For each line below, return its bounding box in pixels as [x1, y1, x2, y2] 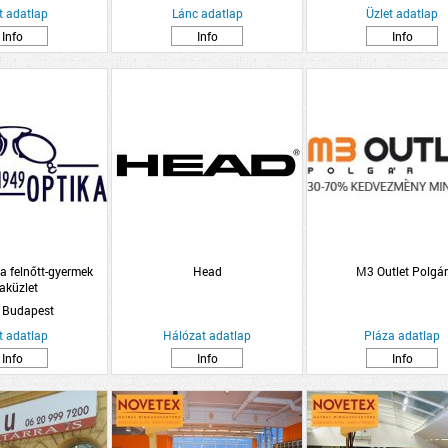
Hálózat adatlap [163, 327, 251, 343]
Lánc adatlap [171, 5, 243, 21]
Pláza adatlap [364, 327, 440, 343]
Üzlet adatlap [366, 5, 438, 21]
